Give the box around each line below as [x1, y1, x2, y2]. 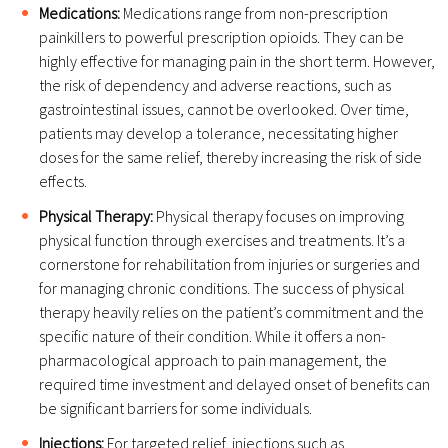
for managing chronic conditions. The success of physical [39, 278, 405, 299]
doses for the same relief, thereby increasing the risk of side [39, 147, 422, 168]
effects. [39, 171, 87, 192]
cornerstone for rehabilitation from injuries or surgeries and [39, 254, 420, 275]
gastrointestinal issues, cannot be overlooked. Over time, [39, 99, 409, 120]
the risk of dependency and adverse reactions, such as [39, 75, 391, 96]
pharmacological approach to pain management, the [39, 350, 387, 371]
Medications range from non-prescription [120, 3, 388, 24]
